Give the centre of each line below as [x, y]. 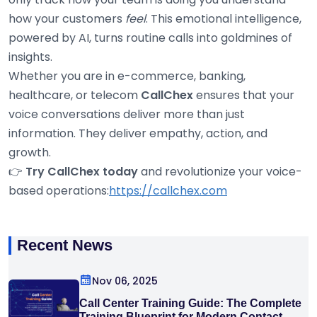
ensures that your [244, 96]
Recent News [65, 246]
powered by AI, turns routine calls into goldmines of [150, 38]
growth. [30, 153]
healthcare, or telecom [75, 96]
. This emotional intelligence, [224, 19]
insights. [30, 57]
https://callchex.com [168, 191]
